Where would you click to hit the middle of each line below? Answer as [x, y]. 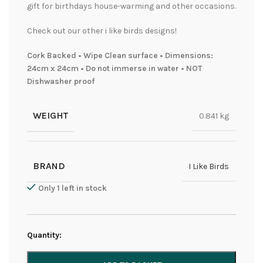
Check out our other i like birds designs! [102, 31]
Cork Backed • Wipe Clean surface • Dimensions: [120, 56]
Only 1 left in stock [73, 188]
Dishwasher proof [61, 82]
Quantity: [44, 235]
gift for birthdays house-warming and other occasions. [131, 6]
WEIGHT [50, 116]
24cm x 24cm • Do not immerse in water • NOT [114, 69]
